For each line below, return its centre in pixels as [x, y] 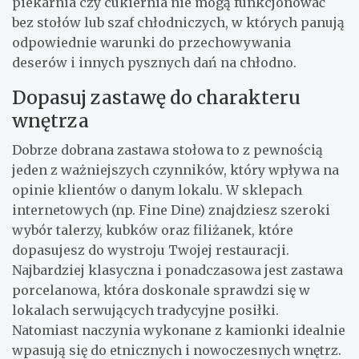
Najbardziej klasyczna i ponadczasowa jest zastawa [177, 270]
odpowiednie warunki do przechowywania [151, 42]
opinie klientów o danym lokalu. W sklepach [157, 190]
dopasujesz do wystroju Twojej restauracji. [151, 250]
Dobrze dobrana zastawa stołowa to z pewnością [167, 149]
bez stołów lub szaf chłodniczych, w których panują [178, 22]
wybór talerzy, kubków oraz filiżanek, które [153, 230]
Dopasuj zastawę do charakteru [156, 97]
